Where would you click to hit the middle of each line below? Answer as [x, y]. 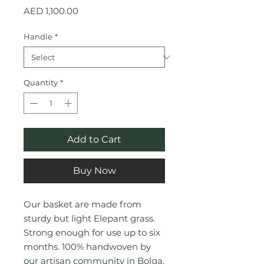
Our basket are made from [82, 204]
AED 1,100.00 [51, 11]
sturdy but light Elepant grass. [89, 218]
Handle [38, 37]
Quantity [41, 82]
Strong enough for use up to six [92, 232]
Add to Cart [94, 139]
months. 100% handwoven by [87, 246]
